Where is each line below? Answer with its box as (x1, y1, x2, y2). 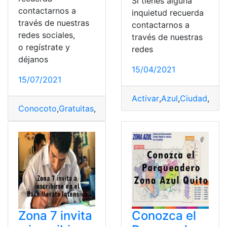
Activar (132, 93, 159, 103)
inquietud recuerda (132, 7, 204, 18)
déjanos (18, 54, 48, 64)
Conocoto (18, 103, 57, 113)
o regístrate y (18, 42, 70, 52)
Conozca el (132, 208, 196, 223)
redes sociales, (18, 29, 75, 40)
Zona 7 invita (18, 208, 92, 223)
